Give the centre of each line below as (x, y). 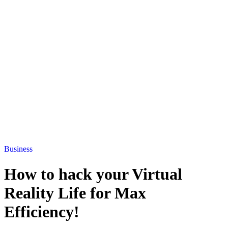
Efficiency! (42, 211)
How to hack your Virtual (93, 174)
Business (18, 149)
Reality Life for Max (75, 193)
